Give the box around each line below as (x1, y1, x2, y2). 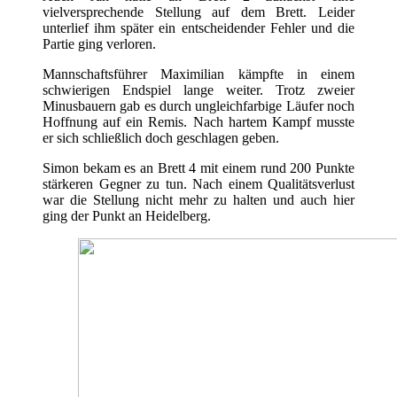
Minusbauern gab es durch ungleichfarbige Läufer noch (43, 98, 354, 114)
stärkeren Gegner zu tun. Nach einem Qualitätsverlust (43, 176, 354, 192)
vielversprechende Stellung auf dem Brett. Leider (43, 4, 354, 20)
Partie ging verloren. (43, 36, 156, 52)
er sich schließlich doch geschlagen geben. (43, 130, 279, 146)
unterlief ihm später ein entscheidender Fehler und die (43, 20, 354, 36)
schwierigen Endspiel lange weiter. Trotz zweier (43, 82, 354, 98)
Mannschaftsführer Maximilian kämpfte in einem (43, 66, 354, 82)
